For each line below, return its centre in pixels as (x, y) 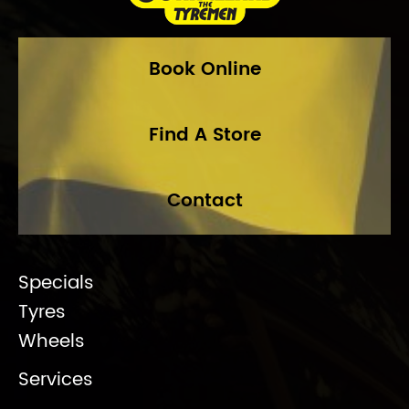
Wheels (52, 342)
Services (56, 380)
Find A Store (204, 136)
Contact (204, 201)
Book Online (204, 70)
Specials (56, 283)
